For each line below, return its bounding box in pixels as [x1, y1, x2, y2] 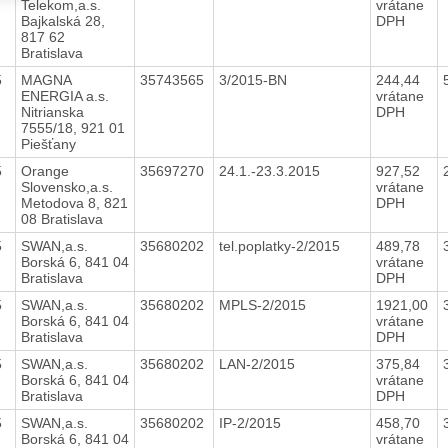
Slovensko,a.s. [20, 178, 113, 195]
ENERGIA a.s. [20, 87, 109, 104]
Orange [20, 162, 69, 179]
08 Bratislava [20, 210, 103, 227]
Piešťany [20, 135, 76, 152]
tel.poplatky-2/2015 [218, 237, 344, 254]
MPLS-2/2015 [218, 296, 310, 313]
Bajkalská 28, [20, 12, 105, 29]
